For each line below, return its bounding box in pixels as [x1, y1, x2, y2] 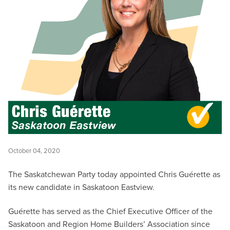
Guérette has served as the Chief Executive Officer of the [8, 205, 213, 218]
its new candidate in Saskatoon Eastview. [8, 181, 155, 193]
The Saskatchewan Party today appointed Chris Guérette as [8, 168, 220, 180]
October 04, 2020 [8, 146, 60, 156]
